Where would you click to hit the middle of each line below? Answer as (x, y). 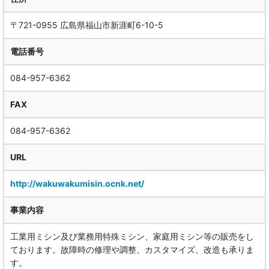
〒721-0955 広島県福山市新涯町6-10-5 (87, 25)
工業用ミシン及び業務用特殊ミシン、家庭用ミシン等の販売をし (132, 237)
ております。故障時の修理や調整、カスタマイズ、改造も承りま (132, 250)
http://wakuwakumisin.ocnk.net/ (77, 184)
